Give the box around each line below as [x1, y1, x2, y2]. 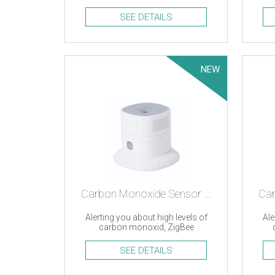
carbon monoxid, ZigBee [98, 222, 194, 232]
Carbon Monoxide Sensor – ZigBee [204, 187, 211, 200]
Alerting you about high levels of [85, 212, 207, 222]
